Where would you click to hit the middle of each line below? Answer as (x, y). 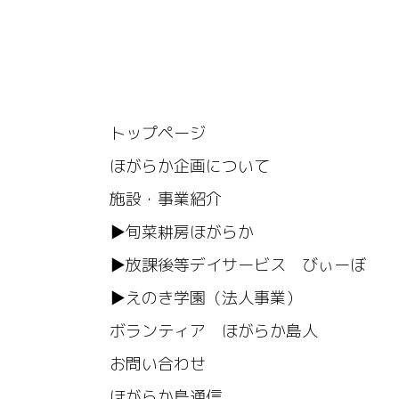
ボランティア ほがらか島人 (214, 330)
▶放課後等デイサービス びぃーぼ (238, 265)
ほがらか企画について (190, 166)
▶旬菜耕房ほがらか (182, 232)
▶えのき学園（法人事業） (206, 297)
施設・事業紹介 (166, 199)
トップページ (158, 133)
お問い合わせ (158, 363)
